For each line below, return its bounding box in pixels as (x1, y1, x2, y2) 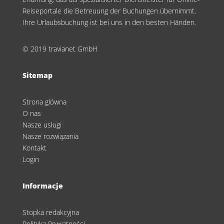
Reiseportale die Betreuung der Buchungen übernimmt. (22, 6, 196, 16)
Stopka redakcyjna (22, 207, 79, 217)
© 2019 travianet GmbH (22, 44, 97, 54)
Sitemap (22, 70, 52, 80)
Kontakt (22, 143, 46, 153)
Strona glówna (22, 97, 66, 107)
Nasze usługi (22, 120, 61, 130)
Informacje (22, 181, 63, 191)
